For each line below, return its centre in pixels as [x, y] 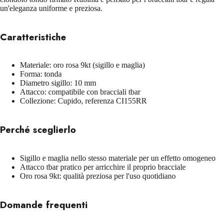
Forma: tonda [41, 74]
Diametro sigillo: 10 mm [58, 83]
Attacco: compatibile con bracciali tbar [80, 92]
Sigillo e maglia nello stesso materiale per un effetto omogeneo [118, 158]
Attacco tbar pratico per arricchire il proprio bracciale [103, 167]
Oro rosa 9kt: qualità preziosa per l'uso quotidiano [98, 176]
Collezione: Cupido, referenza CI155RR [83, 101]
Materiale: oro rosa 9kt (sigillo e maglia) [82, 65]
